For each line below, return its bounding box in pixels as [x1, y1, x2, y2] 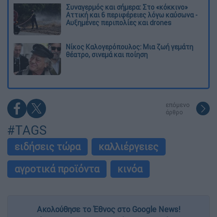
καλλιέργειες [99, 140, 158, 153]
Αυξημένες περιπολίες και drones [66, 18, 171, 28]
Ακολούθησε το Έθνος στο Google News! [37, 204, 180, 215]
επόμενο [166, 101, 190, 109]
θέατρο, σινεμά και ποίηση [66, 50, 148, 60]
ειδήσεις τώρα [15, 140, 80, 153]
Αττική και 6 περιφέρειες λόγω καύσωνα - [66, 11, 198, 20]
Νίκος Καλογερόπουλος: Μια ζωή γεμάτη [66, 43, 193, 52]
